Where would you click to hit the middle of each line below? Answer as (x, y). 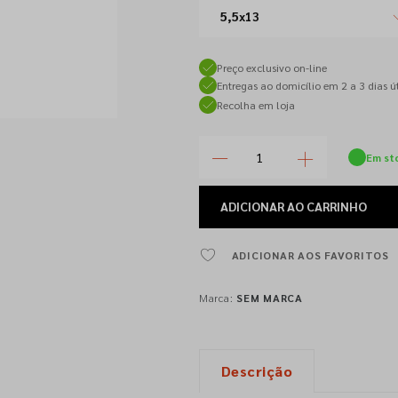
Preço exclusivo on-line (271, 68)
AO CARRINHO (326, 206)
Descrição (257, 371)
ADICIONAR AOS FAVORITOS (310, 255)
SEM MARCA (270, 298)
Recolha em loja (255, 104)
